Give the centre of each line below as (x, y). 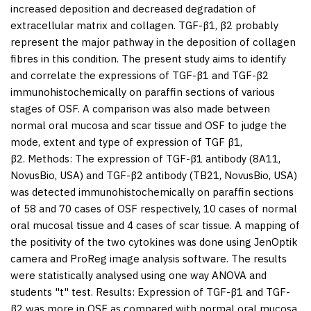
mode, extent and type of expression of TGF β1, (126, 142)
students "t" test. (53, 292)
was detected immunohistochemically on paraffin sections (152, 192)
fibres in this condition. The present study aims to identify (148, 58)
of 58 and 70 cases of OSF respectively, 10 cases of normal (154, 208)
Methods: (50, 158)
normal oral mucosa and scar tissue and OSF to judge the (149, 125)
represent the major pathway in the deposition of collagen (153, 42)
